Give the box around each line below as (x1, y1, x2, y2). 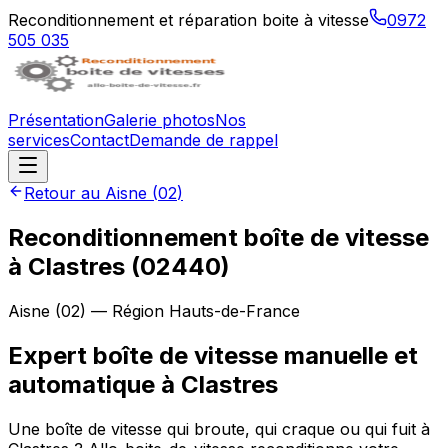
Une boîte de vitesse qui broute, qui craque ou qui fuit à (8, 418, 430, 439)
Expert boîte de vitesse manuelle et (8, 340, 418, 370)
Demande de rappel (129, 130, 278, 150)
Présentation (8, 110, 104, 130)
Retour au (24, 183, 105, 203)
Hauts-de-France (169, 300, 300, 321)
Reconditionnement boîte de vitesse (8, 222, 429, 252)
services (8, 130, 70, 150)
